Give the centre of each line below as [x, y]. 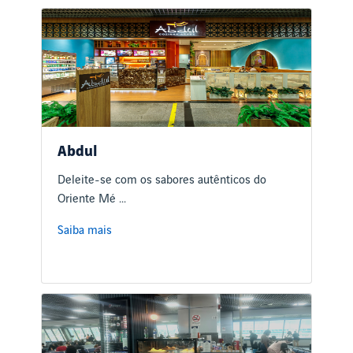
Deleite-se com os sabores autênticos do [162, 181]
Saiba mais [85, 231]
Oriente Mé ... [92, 200]
